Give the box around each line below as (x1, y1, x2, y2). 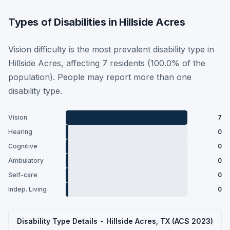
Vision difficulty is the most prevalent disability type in (8, 44, 214, 54)
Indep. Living (8, 185, 47, 193)
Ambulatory (8, 157, 44, 164)
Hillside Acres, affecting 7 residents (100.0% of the (8, 57, 205, 68)
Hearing (8, 128, 32, 136)
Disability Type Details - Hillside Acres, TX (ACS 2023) (17, 216, 213, 225)
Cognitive (8, 142, 37, 150)
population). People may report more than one (8, 71, 191, 82)
